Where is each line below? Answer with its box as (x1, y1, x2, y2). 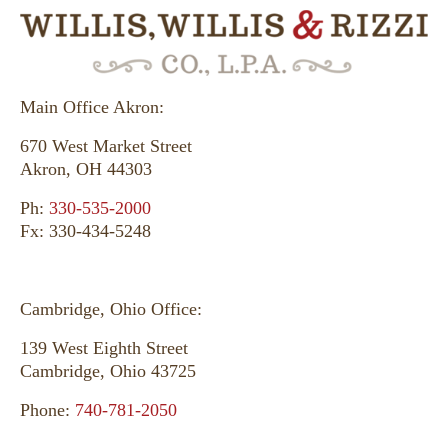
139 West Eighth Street (20, 337, 188, 358)
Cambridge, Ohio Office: (20, 298, 202, 319)
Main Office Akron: (20, 96, 164, 117)
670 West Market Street (20, 135, 192, 156)
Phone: (20, 399, 75, 420)
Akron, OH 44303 (20, 158, 152, 179)
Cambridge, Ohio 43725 (20, 360, 196, 381)
